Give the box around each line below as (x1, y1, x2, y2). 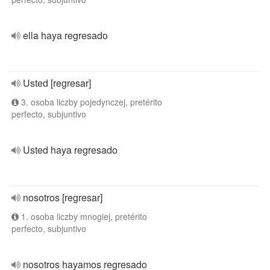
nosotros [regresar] (23, 190, 102, 204)
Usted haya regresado (23, 143, 118, 157)
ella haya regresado (23, 28, 108, 42)
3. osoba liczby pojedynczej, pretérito (19, 96, 162, 108)
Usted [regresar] (23, 76, 91, 90)
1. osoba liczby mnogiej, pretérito (19, 210, 147, 222)
